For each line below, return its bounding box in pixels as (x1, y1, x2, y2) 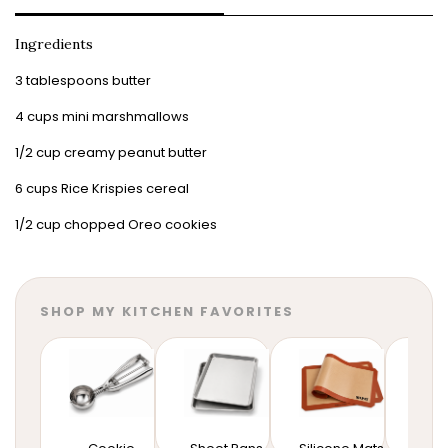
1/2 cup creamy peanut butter (15, 143, 207, 163)
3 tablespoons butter (15, 71, 151, 91)
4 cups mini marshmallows (15, 107, 189, 127)
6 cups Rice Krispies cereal (15, 179, 189, 199)
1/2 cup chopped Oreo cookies (15, 215, 217, 235)
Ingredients (15, 35, 93, 54)
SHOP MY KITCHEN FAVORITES (40, 302, 294, 322)
